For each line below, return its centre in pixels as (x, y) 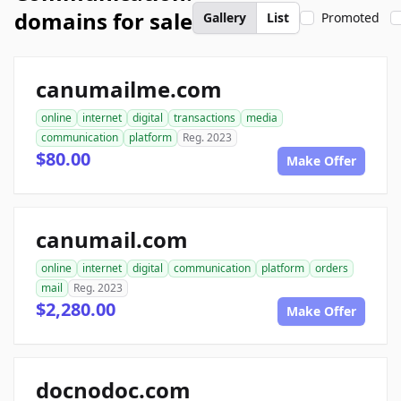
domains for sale (103, 21)
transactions (205, 118)
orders (332, 268)
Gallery (225, 17)
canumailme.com (129, 89)
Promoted (350, 17)
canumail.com (112, 239)
